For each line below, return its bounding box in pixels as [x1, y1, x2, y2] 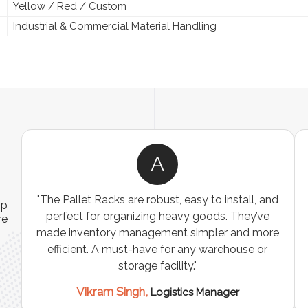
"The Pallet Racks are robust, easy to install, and [36, 192, 278, 206]
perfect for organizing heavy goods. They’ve [45, 209, 269, 223]
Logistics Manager [150, 285, 239, 298]
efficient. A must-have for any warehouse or [47, 242, 268, 256]
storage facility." [118, 258, 197, 272]
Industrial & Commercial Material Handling [13, 19, 217, 32]
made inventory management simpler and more [36, 225, 279, 239]
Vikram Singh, [76, 284, 151, 298]
